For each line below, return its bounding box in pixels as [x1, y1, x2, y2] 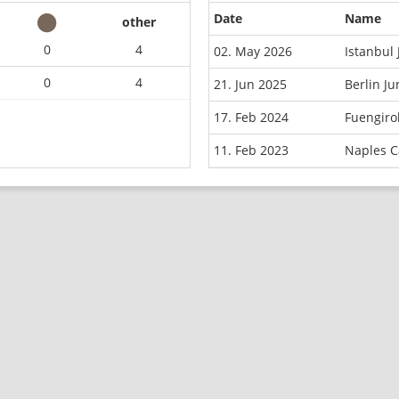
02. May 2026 [214, 42, 292, 60]
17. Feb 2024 [214, 108, 289, 126]
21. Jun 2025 [214, 75, 287, 93]
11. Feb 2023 [214, 141, 289, 159]
